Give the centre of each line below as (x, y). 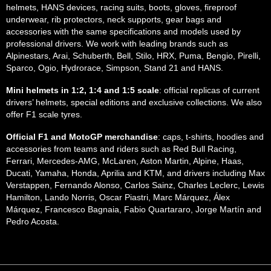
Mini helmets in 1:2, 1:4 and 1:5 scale (83, 90)
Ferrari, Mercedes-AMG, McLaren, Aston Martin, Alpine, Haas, (125, 161)
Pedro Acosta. (33, 221)
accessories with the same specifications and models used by (123, 31)
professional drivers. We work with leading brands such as (117, 44)
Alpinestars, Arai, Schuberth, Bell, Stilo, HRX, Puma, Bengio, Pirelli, (133, 56)
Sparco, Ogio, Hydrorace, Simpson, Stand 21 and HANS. (115, 68)
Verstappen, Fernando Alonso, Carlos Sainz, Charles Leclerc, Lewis (135, 185)
